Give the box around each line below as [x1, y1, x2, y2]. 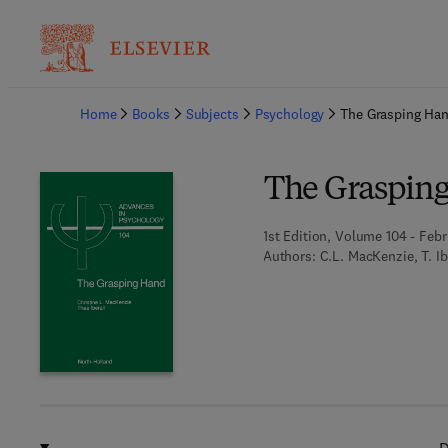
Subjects [185, 105, 239, 123]
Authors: [262, 247, 316, 265]
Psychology [254, 105, 325, 123]
